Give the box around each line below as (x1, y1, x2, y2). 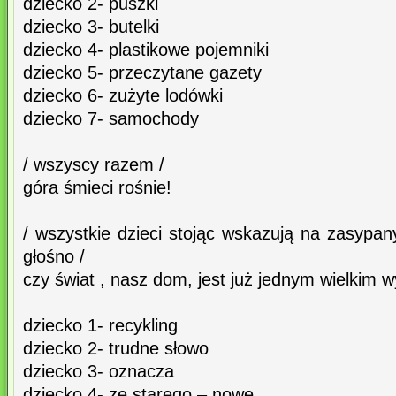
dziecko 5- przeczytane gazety (23, 63, 262, 83)
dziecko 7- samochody (23, 109, 199, 129)
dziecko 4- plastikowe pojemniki (23, 40, 269, 60)
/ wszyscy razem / (23, 155, 164, 175)
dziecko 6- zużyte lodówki (23, 86, 223, 106)
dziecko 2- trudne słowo (23, 339, 209, 359)
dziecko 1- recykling (23, 316, 178, 336)
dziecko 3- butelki (23, 17, 159, 37)
